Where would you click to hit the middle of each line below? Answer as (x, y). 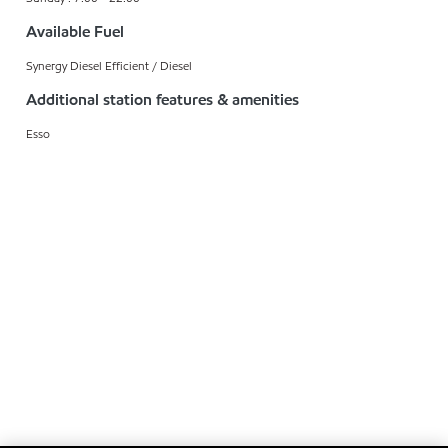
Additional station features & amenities (162, 100)
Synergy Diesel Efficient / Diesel (109, 66)
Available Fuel (75, 32)
